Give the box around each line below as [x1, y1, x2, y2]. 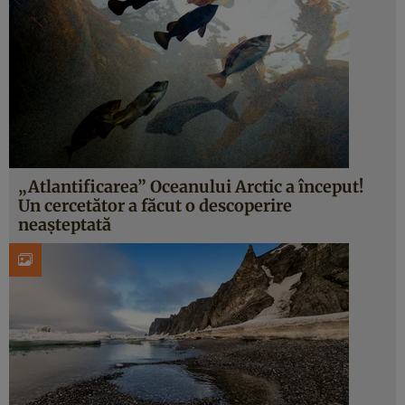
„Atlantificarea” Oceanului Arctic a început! [18, 176, 363, 197]
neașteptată [18, 214, 111, 235]
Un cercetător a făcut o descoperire [18, 195, 292, 216]
